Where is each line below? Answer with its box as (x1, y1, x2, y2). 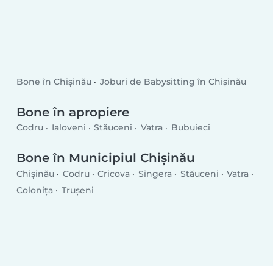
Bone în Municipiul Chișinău (16, 151, 196, 166)
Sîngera (138, 168, 172, 179)
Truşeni (61, 184, 94, 196)
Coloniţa (16, 184, 54, 196)
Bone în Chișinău (16, 76, 92, 88)
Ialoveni (51, 122, 86, 133)
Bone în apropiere (16, 104, 130, 119)
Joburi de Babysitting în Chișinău (99, 76, 246, 88)
